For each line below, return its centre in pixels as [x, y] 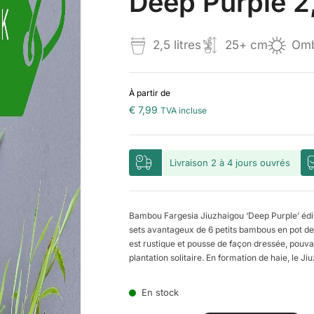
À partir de [149, 93]
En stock [160, 292]
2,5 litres [177, 45]
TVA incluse [183, 110]
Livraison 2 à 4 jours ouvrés [230, 162]
